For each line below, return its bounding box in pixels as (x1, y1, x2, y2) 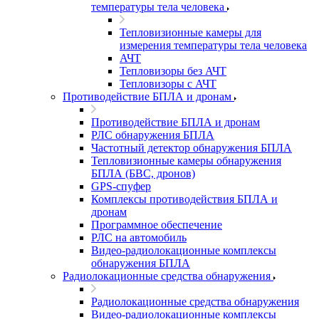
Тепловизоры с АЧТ (120, 78, 216, 90)
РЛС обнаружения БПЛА (91, 129, 214, 141)
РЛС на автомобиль (91, 231, 187, 244)
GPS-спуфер (91, 180, 151, 192)
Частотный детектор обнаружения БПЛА (91, 142, 292, 154)
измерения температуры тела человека (120, 39, 307, 51)
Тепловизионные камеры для (120, 26, 261, 38)
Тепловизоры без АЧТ (120, 65, 226, 77)
